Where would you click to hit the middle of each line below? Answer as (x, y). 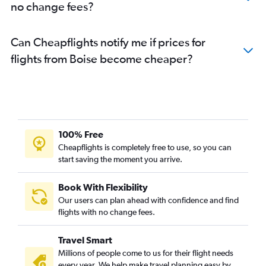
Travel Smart (85, 240)
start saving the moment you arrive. (120, 159)
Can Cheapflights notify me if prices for (108, 42)
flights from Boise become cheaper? (102, 59)
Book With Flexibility (103, 187)
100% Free (81, 134)
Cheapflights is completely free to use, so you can (145, 148)
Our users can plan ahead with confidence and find (148, 200)
